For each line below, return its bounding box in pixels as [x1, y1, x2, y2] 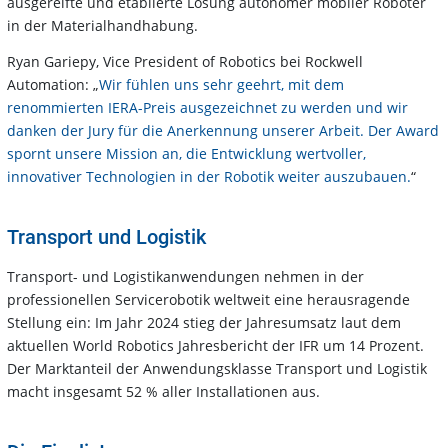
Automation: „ [7, 75, 99, 95]
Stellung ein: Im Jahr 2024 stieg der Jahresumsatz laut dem [7, 313, 401, 333]
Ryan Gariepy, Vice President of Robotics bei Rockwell [7, 52, 363, 72]
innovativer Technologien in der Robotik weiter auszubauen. [7, 167, 411, 187]
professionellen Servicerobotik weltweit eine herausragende [7, 290, 410, 310]
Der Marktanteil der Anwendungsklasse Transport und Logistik [7, 359, 427, 379]
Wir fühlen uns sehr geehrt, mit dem [99, 75, 344, 95]
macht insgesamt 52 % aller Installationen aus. [7, 382, 320, 402]
